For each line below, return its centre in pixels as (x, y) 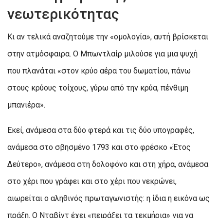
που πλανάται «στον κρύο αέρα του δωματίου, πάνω (99, 71)
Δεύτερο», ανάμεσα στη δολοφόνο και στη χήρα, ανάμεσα (108, 164)
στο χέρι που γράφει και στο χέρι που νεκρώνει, (92, 182)
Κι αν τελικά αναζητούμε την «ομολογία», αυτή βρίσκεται (108, 37)
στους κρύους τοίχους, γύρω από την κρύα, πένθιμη (98, 88)
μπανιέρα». (26, 105)
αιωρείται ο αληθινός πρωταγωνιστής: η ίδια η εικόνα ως (109, 199)
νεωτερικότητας (63, 14)
